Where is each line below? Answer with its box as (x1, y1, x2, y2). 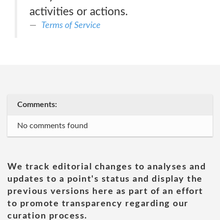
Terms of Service (41, 21, 101, 30)
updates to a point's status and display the (7, 175, 203, 184)
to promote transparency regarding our (7, 199, 189, 208)
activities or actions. (29, 6, 128, 17)
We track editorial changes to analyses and (7, 163, 206, 171)
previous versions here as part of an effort (7, 187, 203, 196)
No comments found (17, 122, 88, 130)
